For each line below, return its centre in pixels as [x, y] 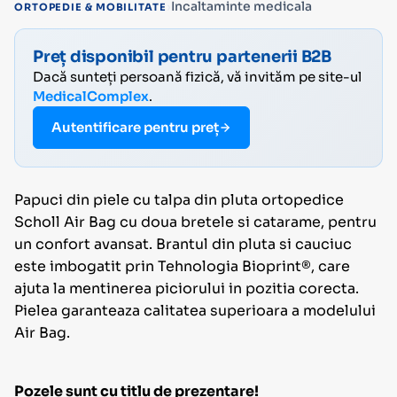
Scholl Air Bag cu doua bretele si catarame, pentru [195, 222]
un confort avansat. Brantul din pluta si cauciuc [183, 245]
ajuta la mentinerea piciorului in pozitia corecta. [187, 289]
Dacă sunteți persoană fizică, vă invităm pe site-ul [197, 77]
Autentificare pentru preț [135, 128]
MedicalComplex [91, 97]
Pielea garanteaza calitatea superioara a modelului [195, 311]
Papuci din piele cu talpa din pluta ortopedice [179, 200]
